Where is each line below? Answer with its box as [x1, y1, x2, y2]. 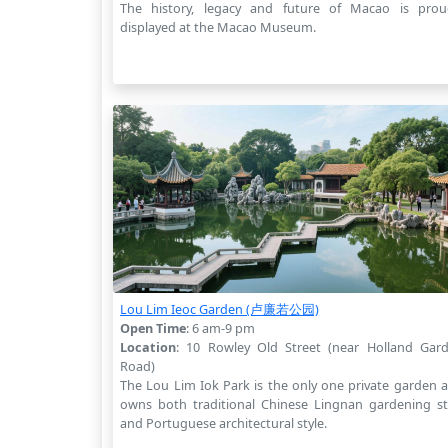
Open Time [120, 318, 187, 337]
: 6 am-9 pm [186, 318, 256, 337]
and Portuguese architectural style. [120, 413, 328, 432]
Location [120, 337, 177, 356]
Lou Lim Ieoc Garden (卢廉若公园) [120, 299, 320, 318]
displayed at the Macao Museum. [120, 17, 317, 36]
